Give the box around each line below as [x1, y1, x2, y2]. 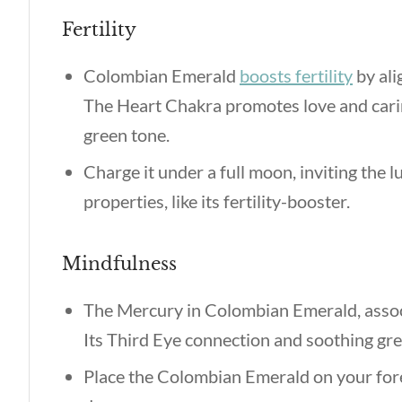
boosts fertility [240, 65, 353, 86]
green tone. [83, 124, 173, 145]
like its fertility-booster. [168, 190, 350, 212]
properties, [83, 190, 168, 212]
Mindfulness [62, 253, 177, 275]
